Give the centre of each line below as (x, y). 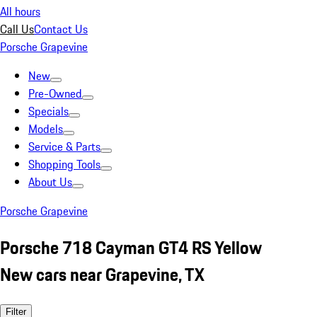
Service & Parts (64, 146)
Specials (48, 111)
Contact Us (61, 29)
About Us (50, 182)
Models (46, 129)
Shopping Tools (64, 164)
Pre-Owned (55, 93)
